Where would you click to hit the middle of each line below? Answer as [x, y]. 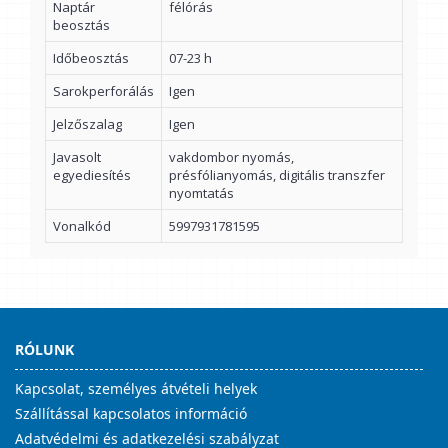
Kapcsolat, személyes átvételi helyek [136, 388]
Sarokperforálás [103, 91]
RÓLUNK [44, 349]
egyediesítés [92, 175]
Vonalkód [82, 226]
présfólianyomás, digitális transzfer [277, 175]
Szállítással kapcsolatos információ [131, 413]
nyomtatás [201, 193]
